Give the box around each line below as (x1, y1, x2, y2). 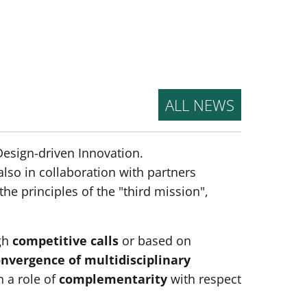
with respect (167, 271, 241, 288)
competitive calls (12, 232, 119, 249)
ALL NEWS (165, 95, 234, 116)
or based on (119, 232, 191, 249)
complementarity (59, 271, 167, 288)
